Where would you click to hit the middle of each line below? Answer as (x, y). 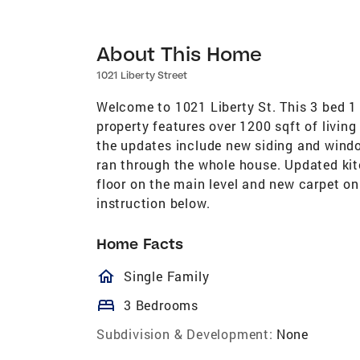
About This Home (180, 53)
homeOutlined (180, 276)
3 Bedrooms (161, 305)
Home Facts (140, 243)
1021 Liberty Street (142, 75)
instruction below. (153, 202)
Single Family (167, 276)
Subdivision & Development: (185, 333)
